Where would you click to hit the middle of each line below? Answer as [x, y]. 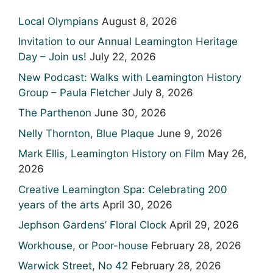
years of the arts [59, 204]
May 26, [227, 154]
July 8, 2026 [163, 92]
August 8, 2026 [140, 21]
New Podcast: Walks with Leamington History [130, 77]
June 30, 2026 [130, 113]
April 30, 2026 [137, 204]
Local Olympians [58, 21]
